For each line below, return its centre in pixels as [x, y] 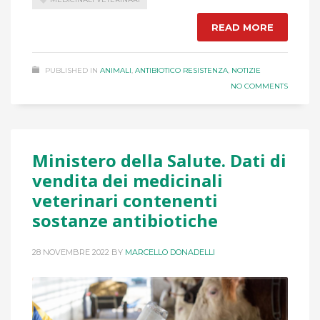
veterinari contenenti [125, 201]
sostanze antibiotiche [125, 221]
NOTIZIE [246, 71]
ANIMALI [116, 71]
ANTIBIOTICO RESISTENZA [181, 71]
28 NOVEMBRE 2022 [71, 252]
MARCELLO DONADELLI [170, 252]
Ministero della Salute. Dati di [159, 161]
